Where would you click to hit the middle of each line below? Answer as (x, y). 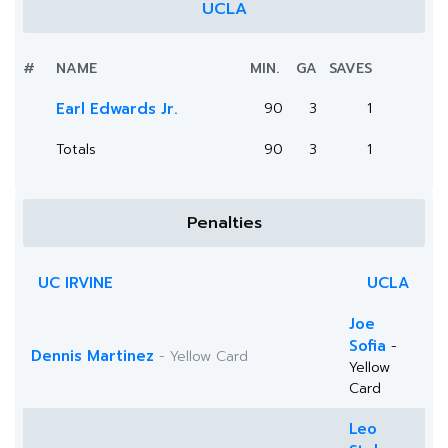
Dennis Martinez (92, 356)
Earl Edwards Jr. (117, 109)
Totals (76, 149)
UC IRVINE (75, 283)
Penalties (224, 223)
